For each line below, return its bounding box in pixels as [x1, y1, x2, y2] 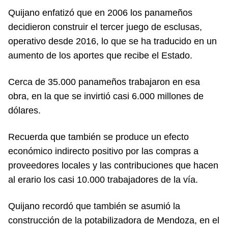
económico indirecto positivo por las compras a [8, 146, 198, 156]
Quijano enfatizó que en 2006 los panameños [8, 7, 192, 18]
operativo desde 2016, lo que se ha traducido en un [8, 36, 217, 46]
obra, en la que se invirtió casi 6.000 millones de [8, 91, 204, 101]
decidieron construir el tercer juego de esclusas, [8, 21, 202, 32]
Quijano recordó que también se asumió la [8, 201, 180, 211]
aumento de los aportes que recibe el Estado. [8, 50, 192, 61]
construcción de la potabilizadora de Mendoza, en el [8, 215, 219, 225]
